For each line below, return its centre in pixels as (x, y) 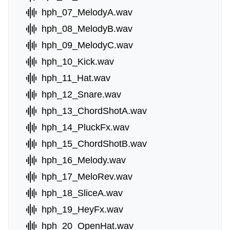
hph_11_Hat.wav (76, 78)
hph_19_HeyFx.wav (82, 209)
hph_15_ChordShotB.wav (94, 144)
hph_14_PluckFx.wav (85, 127)
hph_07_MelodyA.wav (87, 12)
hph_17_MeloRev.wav (87, 177)
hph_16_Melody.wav (84, 160)
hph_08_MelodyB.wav (87, 29)
